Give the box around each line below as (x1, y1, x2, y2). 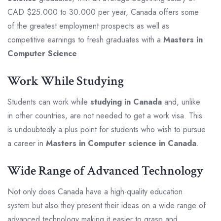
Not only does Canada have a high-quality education (7, 185, 183, 197)
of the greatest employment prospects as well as (7, 20, 169, 32)
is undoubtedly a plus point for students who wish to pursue (7, 123, 206, 135)
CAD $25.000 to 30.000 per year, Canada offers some (7, 6, 199, 18)
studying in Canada (90, 96, 162, 108)
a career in (7, 137, 46, 149)
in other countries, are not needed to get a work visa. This (7, 110, 202, 121)
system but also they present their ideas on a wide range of (7, 199, 206, 211)
